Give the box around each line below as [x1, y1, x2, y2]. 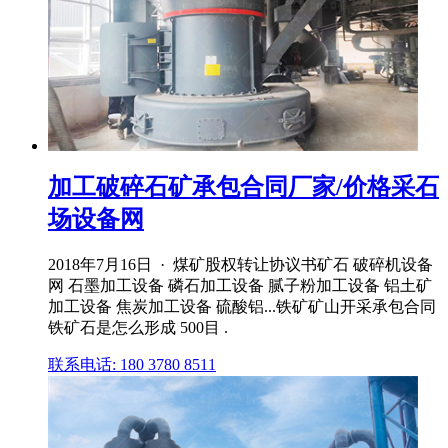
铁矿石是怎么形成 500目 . [48, 318, 228, 336]
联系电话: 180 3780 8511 [48, 355, 216, 373]
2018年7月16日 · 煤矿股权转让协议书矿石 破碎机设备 [48, 255, 433, 273]
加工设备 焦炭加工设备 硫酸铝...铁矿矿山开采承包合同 [48, 297, 436, 315]
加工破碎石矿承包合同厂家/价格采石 [48, 173, 439, 200]
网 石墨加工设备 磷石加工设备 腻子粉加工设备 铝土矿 [48, 276, 432, 294]
